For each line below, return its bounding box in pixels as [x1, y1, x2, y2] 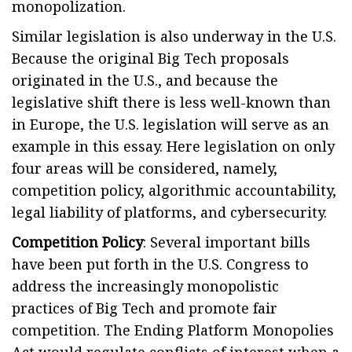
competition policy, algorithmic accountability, [12, 181, 336, 200]
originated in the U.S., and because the [12, 71, 278, 90]
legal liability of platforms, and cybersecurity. [12, 203, 327, 222]
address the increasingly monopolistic [12, 277, 279, 295]
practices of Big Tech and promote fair [12, 299, 277, 317]
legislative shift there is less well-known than [12, 93, 331, 112]
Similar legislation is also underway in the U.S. [12, 27, 336, 46]
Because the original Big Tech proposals [12, 49, 289, 68]
